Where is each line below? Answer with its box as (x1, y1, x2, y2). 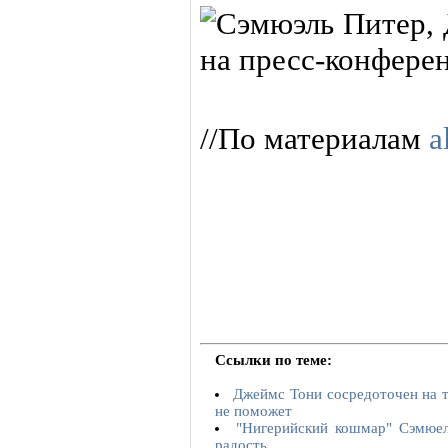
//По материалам (200, 121, 429, 156)
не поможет (215, 402, 292, 419)
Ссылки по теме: (215, 351, 332, 368)
